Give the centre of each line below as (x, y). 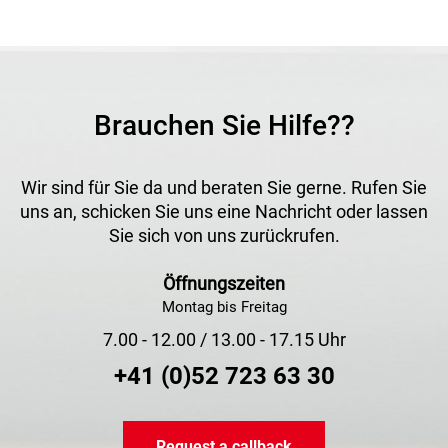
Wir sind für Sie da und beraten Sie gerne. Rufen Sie (224, 188)
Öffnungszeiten (224, 284)
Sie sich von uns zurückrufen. (224, 236)
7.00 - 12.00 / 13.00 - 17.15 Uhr (224, 340)
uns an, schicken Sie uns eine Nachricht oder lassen (224, 212)
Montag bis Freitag (224, 307)
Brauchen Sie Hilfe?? (224, 126)
